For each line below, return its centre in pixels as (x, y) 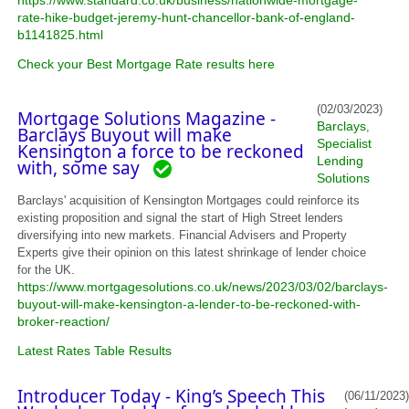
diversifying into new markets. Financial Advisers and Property (183, 235)
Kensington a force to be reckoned (161, 151)
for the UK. (47, 270)
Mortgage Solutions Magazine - (147, 118)
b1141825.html (61, 35)
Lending (341, 161)
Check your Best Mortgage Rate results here (147, 64)
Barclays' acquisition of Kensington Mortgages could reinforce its (189, 200)
